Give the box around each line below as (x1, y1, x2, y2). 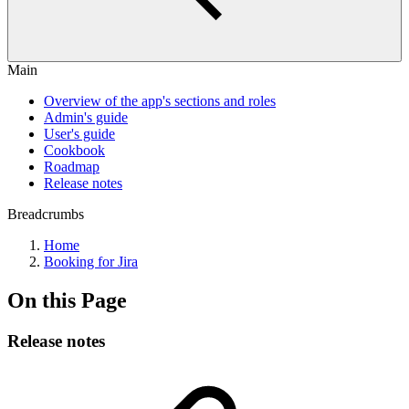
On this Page (7, 288, 127, 312)
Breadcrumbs (7, 206, 84, 222)
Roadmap (44, 159, 100, 174)
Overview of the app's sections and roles (44, 93, 276, 109)
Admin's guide (44, 110, 128, 125)
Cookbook (44, 142, 105, 158)
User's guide (44, 126, 115, 142)
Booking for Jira (44, 254, 138, 269)
